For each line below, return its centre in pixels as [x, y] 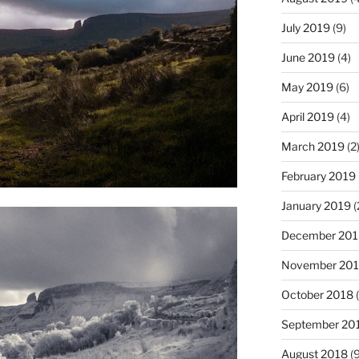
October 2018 [317, 294]
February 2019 [318, 175]
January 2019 [316, 205]
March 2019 [313, 146]
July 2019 [305, 27]
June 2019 [308, 57]
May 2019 [307, 87]
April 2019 [307, 116]
